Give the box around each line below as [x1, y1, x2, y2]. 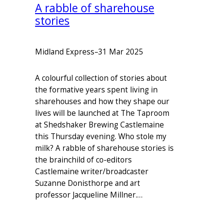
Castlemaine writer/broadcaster [35, 166, 148, 177]
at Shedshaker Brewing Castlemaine [35, 120, 164, 130]
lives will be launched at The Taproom [35, 108, 169, 119]
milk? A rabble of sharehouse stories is [35, 143, 174, 154]
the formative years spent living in [35, 85, 158, 95]
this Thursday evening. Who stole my [35, 131, 166, 142]
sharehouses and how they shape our [35, 96, 169, 107]
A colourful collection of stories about [35, 73, 167, 84]
